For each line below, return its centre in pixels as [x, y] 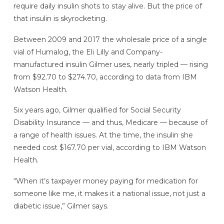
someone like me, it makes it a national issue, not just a [109, 194]
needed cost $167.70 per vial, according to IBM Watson [109, 148]
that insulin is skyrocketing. [60, 18]
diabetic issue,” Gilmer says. [61, 206]
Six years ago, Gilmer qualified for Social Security [97, 110]
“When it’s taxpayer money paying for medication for [105, 181]
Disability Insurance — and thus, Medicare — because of [110, 123]
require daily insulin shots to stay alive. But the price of [107, 6]
